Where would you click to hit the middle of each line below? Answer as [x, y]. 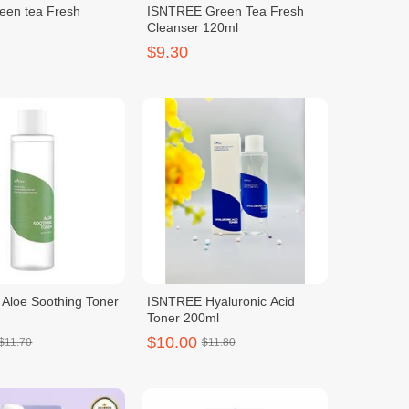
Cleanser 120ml [192, 28]
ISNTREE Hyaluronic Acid [220, 301]
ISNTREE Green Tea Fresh [225, 11]
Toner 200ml [183, 317]
